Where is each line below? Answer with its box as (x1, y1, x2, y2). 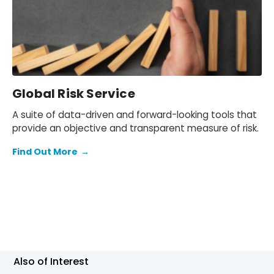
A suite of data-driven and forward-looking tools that (12, 108, 257, 121)
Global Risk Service (12, 84, 135, 102)
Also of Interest (13, 254, 89, 268)
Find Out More (12, 145, 78, 158)
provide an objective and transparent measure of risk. (12, 121, 259, 135)
